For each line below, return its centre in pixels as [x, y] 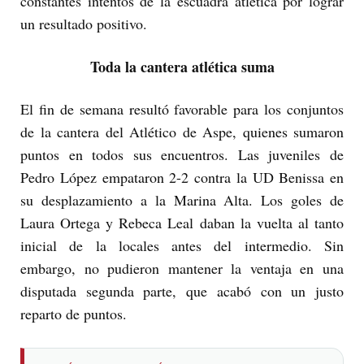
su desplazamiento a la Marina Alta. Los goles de [182, 200]
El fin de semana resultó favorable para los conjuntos [182, 109]
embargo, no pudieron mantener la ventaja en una [182, 269]
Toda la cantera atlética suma [182, 66]
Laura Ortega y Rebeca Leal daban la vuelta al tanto [182, 223]
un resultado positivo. [84, 24]
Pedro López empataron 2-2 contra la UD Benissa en [182, 178]
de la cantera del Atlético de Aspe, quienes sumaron [182, 132]
